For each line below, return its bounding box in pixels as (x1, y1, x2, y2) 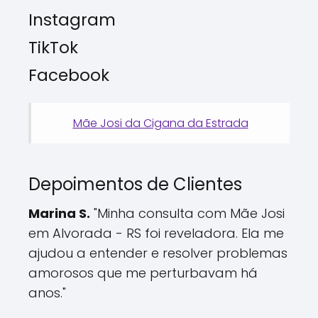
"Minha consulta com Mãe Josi (90, 204, 285, 222)
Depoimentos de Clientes (28, 172, 242, 196)
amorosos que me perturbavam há (28, 263, 258, 282)
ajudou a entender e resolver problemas (28, 243, 287, 262)
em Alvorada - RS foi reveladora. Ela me (28, 224, 284, 242)
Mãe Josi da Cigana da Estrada (72, 114, 248, 131)
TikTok (28, 35, 78, 59)
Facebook (28, 63, 109, 87)
